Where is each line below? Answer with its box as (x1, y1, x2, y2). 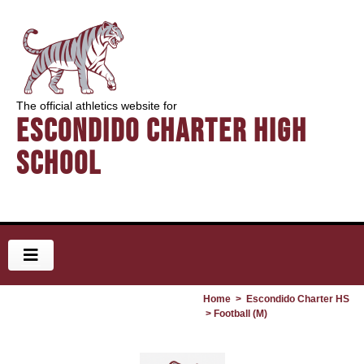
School (16, 145, 102, 181)
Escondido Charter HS (246, 293, 349, 305)
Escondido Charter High (16, 112, 307, 149)
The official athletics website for (16, 99, 177, 112)
